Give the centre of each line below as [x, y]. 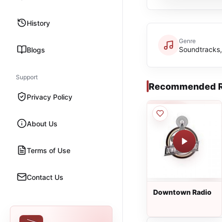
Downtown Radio [182, 192]
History [38, 23]
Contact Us [45, 177]
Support [27, 77]
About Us [42, 123]
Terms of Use [49, 150]
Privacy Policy [50, 97]
